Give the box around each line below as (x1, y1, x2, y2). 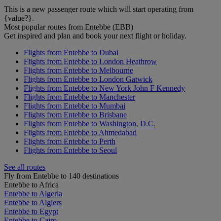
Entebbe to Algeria (4, 189, 62, 198)
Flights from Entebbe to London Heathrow (24, 57, 157, 66)
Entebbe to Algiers (4, 198, 62, 207)
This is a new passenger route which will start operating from (4, 5, 193, 14)
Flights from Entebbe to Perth (24, 137, 115, 146)
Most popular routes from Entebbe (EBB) (4, 23, 133, 32)
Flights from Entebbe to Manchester (24, 93, 135, 102)
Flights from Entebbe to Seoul (24, 146, 117, 155)
